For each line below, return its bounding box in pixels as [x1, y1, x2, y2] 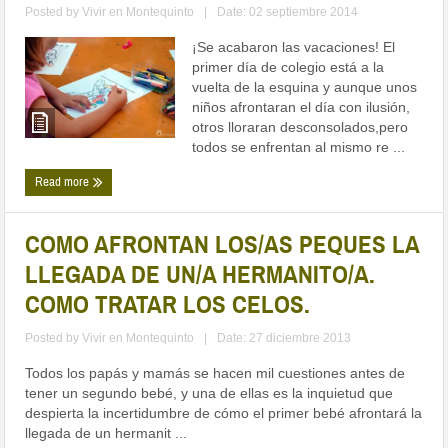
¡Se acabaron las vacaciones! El [192, 39, 396, 56]
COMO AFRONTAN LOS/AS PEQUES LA [25, 229, 420, 261]
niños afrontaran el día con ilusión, [192, 99, 411, 116]
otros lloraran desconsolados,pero [192, 119, 409, 136]
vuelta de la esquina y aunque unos [192, 79, 418, 96]
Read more [35, 174, 93, 191]
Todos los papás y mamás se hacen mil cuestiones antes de [25, 365, 406, 382]
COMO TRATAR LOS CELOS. [25, 289, 311, 321]
